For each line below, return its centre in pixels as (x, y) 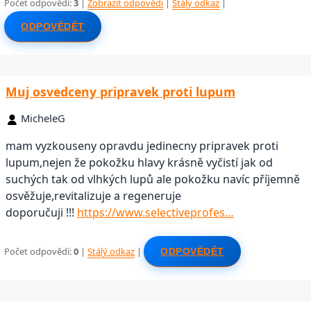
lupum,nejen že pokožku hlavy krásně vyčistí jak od (139, 162)
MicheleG (43, 118)
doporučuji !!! (41, 212)
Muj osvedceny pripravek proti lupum (120, 92)
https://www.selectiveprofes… (155, 212)
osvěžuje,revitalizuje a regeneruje (93, 195)
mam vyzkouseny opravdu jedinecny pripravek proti (142, 145)
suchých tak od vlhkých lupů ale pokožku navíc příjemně (153, 179)
